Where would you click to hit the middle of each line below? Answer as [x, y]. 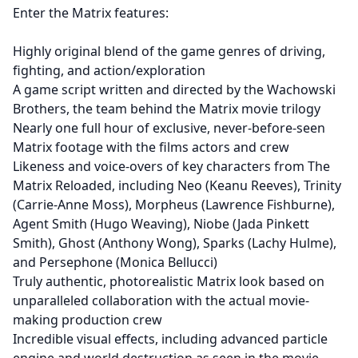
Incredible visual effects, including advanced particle [170, 338]
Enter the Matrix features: [91, 12]
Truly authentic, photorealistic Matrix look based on [169, 281]
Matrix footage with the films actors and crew [151, 147]
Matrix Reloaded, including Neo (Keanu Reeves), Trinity [177, 185]
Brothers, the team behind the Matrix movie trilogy [167, 108]
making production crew [88, 319]
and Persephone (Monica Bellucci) [115, 262]
